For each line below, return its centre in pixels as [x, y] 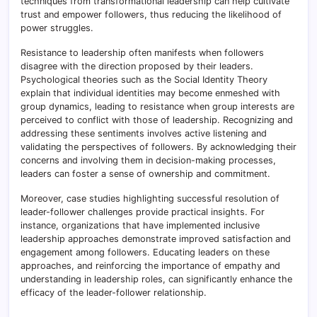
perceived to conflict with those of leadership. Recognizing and [157, 120]
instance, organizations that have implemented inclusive [140, 225]
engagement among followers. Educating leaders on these [145, 252]
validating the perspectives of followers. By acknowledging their [158, 146]
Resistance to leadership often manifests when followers [142, 52]
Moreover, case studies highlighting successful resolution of [150, 198]
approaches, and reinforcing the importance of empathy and [150, 265]
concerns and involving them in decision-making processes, [148, 160]
